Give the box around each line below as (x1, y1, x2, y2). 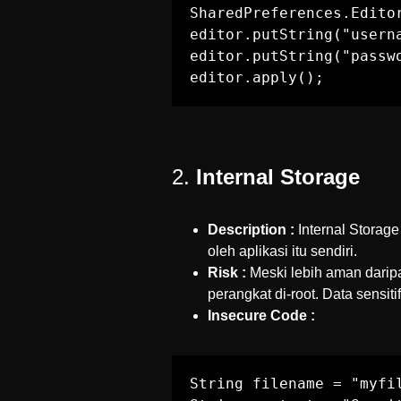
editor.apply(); (190, 69, 324, 86)
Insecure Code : (208, 308, 315, 323)
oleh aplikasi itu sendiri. (208, 243, 357, 259)
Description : (208, 222, 294, 237)
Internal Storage (196, 165, 360, 189)
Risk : (208, 265, 246, 280)
